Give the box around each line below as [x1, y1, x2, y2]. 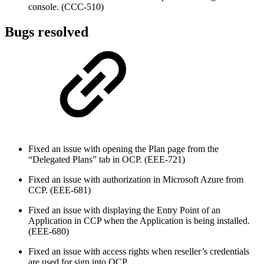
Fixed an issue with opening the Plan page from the [28, 143, 219, 154]
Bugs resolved [5, 24, 88, 39]
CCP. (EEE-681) [28, 184, 91, 195]
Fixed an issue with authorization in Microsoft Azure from [28, 174, 243, 184]
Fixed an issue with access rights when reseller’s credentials [28, 246, 249, 256]
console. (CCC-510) [28, 1, 104, 12]
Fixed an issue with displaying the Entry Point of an [28, 204, 220, 215]
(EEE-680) [28, 226, 69, 236]
